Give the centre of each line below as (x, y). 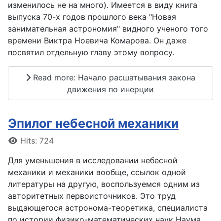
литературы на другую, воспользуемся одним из (104, 184)
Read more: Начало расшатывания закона (113, 77)
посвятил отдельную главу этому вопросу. (91, 52)
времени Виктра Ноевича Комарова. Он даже (97, 40)
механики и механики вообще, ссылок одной (97, 172)
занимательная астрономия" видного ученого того (108, 29)
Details (21, 140)
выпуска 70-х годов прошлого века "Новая (92, 17)
